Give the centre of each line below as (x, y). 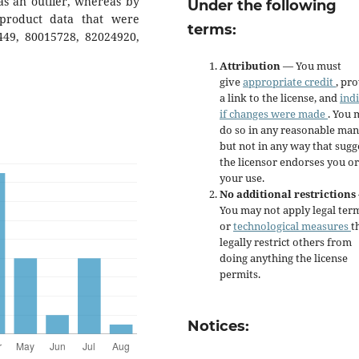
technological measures (292, 226)
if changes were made (274, 114)
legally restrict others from (286, 242)
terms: (212, 29)
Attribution (251, 66)
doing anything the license (284, 258)
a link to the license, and (280, 98)
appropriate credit (289, 82)
